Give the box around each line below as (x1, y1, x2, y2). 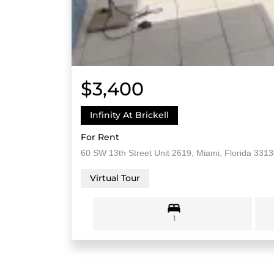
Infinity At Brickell (90, 109, 169, 120)
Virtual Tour (90, 172, 140, 183)
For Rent (81, 131, 119, 143)
